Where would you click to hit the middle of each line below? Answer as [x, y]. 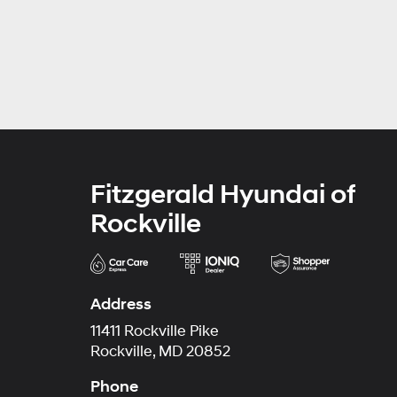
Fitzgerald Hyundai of [223, 195]
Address [121, 304]
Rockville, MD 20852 [160, 352]
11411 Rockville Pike [155, 331]
